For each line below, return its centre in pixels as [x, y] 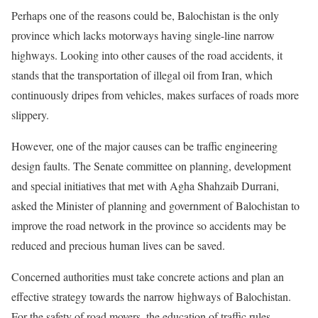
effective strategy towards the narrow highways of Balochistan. [151, 296]
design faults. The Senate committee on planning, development [151, 166]
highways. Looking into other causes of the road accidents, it [147, 55]
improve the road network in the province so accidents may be [149, 225]
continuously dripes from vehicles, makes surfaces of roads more [155, 95]
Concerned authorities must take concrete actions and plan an [148, 276]
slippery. [30, 115]
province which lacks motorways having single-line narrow [143, 35]
